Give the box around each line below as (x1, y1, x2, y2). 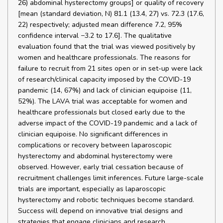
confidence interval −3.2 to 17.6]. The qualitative (18, 31, 172, 40)
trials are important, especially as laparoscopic (18, 184, 166, 194)
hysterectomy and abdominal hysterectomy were (18, 151, 173, 161)
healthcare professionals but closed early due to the (18, 108, 185, 117)
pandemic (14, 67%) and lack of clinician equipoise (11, (18, 86, 192, 95)
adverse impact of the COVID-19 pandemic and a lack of (18, 118, 197, 128)
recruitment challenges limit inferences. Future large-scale (18, 173, 204, 183)
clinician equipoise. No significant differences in (18, 129, 168, 139)
